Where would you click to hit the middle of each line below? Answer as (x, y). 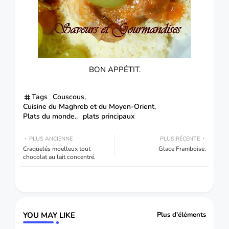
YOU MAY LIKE (49, 215)
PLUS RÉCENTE (180, 139)
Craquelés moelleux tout (57, 148)
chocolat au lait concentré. (59, 157)
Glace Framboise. (182, 148)
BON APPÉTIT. (114, 69)
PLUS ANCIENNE (51, 139)
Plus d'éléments (181, 215)
